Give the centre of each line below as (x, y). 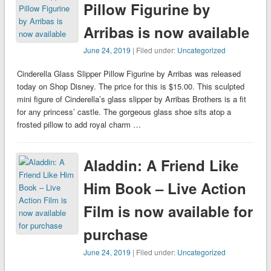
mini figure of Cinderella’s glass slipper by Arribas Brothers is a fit (131, 99)
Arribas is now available (167, 32)
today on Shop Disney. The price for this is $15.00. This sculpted (130, 87)
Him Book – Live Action (165, 188)
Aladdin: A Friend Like (161, 165)
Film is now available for (168, 211)
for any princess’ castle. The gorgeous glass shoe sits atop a (124, 112)
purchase (116, 234)
